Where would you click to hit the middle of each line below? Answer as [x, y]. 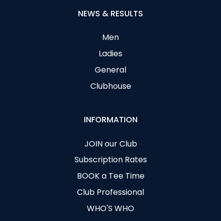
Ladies [110, 54]
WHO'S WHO [110, 208]
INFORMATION [110, 120]
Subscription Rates [110, 160]
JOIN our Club [110, 144]
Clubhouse [110, 86]
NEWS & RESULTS [110, 14]
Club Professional [110, 192]
